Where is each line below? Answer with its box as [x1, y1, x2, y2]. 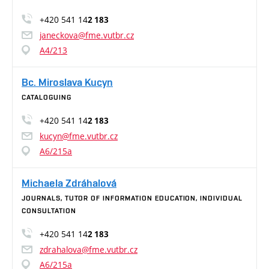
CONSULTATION [22, 207, 76, 215]
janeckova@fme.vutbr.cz [40, 29, 134, 41]
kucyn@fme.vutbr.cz [40, 130, 118, 142]
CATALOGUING [22, 93, 71, 101]
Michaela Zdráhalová [22, 177, 116, 189]
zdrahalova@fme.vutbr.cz [40, 244, 138, 255]
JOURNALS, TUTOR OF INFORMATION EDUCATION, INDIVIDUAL [22, 194, 243, 202]
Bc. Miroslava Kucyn [22, 76, 113, 88]
